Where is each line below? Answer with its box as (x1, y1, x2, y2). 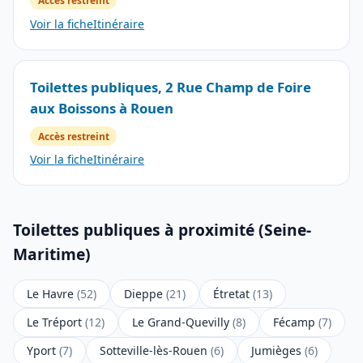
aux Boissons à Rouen (30, 98, 173, 117)
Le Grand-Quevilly (132, 314, 233, 331)
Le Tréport (27, 314, 85, 331)
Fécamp (273, 314, 318, 331)
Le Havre (27, 285, 77, 301)
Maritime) (13, 243, 91, 266)
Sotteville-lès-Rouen (100, 343, 211, 359)
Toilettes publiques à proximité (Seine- (13, 219, 311, 241)
